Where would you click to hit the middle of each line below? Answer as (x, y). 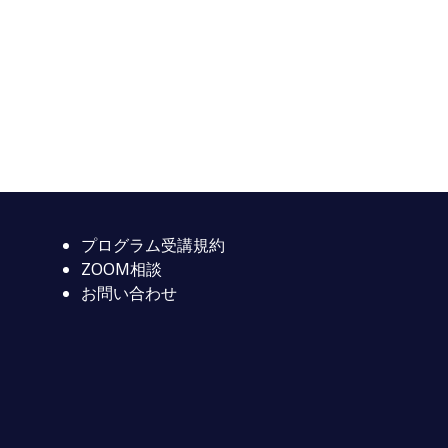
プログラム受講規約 (153, 245)
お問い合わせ (129, 293)
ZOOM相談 (121, 269)
